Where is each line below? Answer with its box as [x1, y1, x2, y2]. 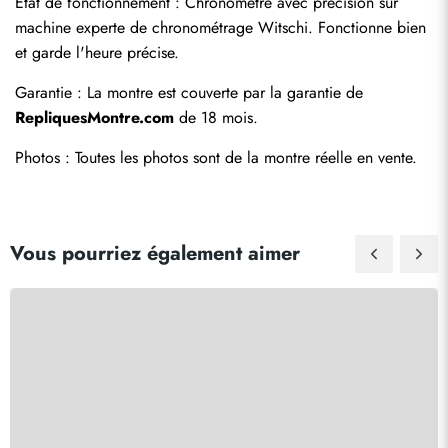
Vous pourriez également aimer [10, 239, 300, 268]
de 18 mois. [174, 106, 258, 129]
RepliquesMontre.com [15, 106, 174, 129]
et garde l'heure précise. [15, 41, 179, 64]
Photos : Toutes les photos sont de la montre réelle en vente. [15, 146, 417, 169]
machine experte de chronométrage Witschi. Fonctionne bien [15, 16, 426, 39]
